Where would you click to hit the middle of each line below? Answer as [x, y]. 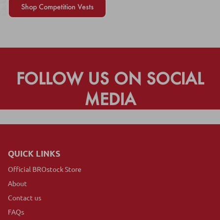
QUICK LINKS [34, 153]
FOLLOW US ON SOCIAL [110, 78]
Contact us [25, 197]
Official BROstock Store [45, 169]
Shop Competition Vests [57, 7]
